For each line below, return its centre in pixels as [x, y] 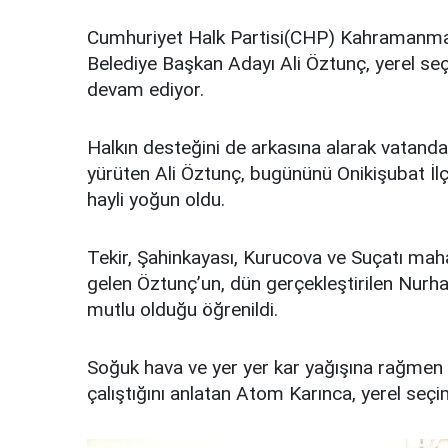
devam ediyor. [145, 90]
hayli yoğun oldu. [156, 200]
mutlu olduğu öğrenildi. [182, 310]
